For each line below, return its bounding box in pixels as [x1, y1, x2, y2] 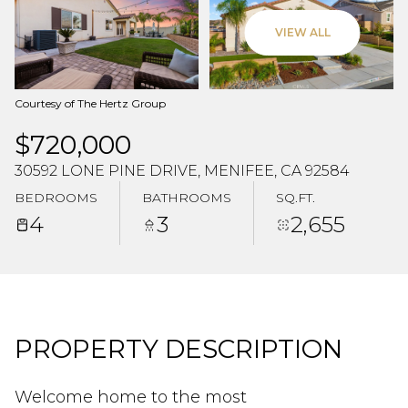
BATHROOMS [142, 189, 231, 206]
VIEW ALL [274, 25, 331, 39]
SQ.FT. [276, 189, 315, 206]
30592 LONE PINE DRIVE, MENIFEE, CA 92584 [15, 162, 350, 179]
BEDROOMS [15, 189, 97, 206]
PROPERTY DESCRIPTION [15, 333, 342, 364]
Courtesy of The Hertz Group [15, 97, 166, 110]
